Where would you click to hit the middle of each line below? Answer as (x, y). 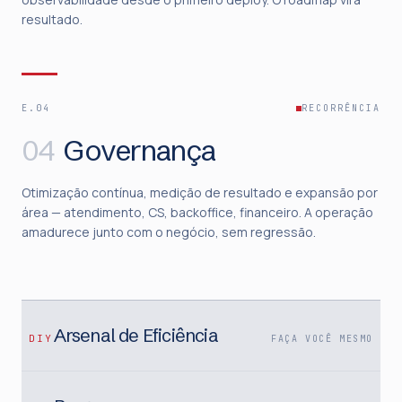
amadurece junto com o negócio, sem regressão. (169, 232)
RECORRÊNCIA (341, 108)
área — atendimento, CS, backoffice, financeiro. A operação (197, 212)
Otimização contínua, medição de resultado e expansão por (200, 192)
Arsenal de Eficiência (135, 335)
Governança (140, 150)
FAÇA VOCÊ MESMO (322, 339)
